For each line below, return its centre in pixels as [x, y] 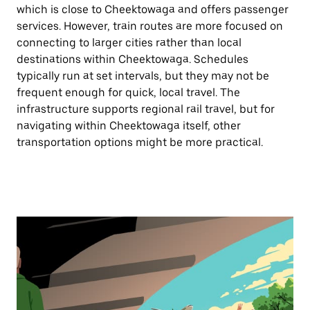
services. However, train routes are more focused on [150, 26]
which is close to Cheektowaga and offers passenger [153, 9]
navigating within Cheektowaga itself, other [129, 126]
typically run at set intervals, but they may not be [143, 76]
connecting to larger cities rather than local [129, 43]
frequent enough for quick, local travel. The [128, 92]
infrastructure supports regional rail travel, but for [146, 109]
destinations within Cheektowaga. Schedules [133, 59]
